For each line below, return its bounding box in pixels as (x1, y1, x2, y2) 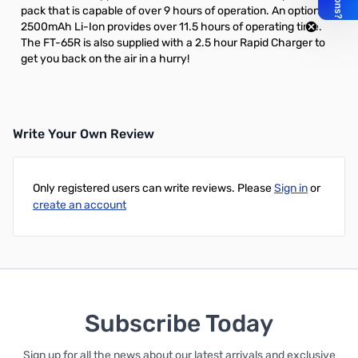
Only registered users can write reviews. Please (33, 181, 274, 195)
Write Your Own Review (13, 126, 154, 141)
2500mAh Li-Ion (21, 20, 105, 34)
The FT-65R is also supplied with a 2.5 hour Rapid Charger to (21, 36, 325, 50)
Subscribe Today (85, 309, 273, 338)
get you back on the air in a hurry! (21, 52, 189, 66)
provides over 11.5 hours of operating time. (105, 20, 322, 34)
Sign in (274, 181, 308, 195)
